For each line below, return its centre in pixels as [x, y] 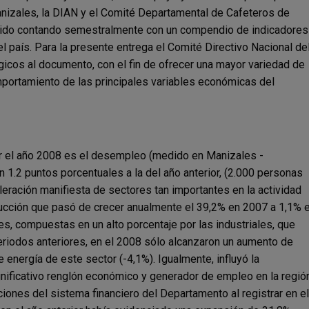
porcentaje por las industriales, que [211, 224]
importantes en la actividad [237, 190]
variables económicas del [213, 81]
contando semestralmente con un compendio [127, 30]
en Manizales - [228, 155]
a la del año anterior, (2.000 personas [215, 172]
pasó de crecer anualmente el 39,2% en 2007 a [165, 207]
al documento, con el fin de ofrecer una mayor [138, 64]
